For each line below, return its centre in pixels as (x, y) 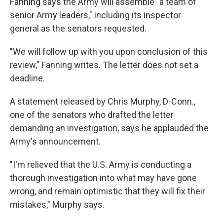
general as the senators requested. (78, 28)
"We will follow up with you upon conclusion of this (109, 52)
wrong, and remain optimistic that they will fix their (108, 191)
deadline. (27, 78)
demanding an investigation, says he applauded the (109, 128)
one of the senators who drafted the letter (92, 115)
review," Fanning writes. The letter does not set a (104, 65)
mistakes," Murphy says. (57, 204)
